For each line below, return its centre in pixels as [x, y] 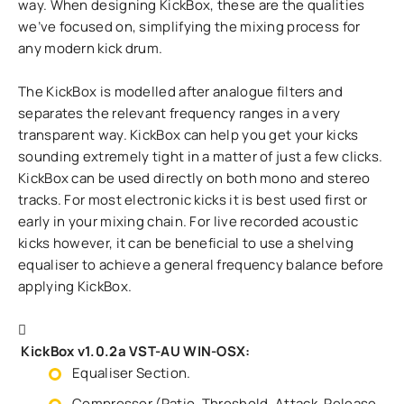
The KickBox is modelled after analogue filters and [180, 92]
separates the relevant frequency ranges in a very [179, 113]
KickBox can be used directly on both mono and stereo [194, 178]
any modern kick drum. [92, 48]
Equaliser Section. [132, 373]
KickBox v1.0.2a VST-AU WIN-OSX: [136, 351]
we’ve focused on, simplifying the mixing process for [189, 27]
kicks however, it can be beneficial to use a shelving [186, 243]
